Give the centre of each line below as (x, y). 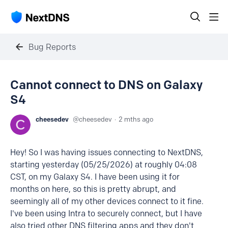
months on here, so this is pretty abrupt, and (93, 189)
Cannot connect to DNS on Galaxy (106, 85)
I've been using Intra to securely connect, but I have (106, 213)
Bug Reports (52, 47)
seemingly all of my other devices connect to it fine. (107, 201)
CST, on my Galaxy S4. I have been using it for (95, 177)
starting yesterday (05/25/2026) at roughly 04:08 (104, 165)
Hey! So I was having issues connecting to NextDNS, (107, 152)
